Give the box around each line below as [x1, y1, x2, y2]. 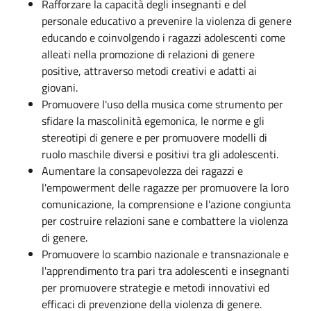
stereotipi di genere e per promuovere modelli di [42, 129, 267, 146]
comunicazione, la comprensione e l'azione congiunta [42, 196, 291, 213]
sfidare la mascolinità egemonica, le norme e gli [42, 112, 264, 130]
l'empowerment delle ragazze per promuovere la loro [42, 179, 289, 196]
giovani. [42, 79, 78, 96]
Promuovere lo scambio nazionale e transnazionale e [42, 246, 289, 263]
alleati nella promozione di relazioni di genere [42, 46, 255, 63]
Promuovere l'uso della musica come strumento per [42, 96, 283, 113]
